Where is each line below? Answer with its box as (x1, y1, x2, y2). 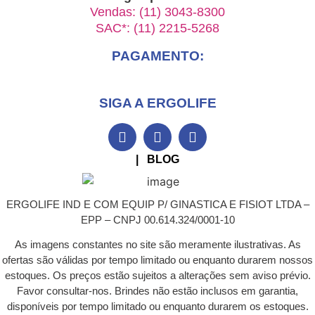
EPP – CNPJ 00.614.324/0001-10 (80, 213, 235, 226)
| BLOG (136, 153, 179, 166)
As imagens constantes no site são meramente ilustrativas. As (14, 238, 301, 251)
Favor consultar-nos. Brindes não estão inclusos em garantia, (17, 285, 298, 297)
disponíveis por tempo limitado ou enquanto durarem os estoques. (6, 300, 309, 313)
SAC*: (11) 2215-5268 (96, 20, 219, 35)
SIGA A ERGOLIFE (98, 95, 217, 110)
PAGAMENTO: (111, 49, 204, 64)
